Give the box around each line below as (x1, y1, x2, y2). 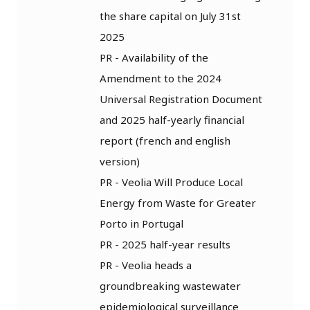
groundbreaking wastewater (100, 278, 241, 293)
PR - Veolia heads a (100, 257, 192, 272)
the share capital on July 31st (100, 8, 241, 23)
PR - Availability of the (100, 50, 208, 64)
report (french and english (100, 133, 230, 147)
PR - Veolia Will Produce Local (100, 174, 243, 189)
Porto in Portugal (100, 216, 183, 230)
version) (100, 154, 140, 168)
